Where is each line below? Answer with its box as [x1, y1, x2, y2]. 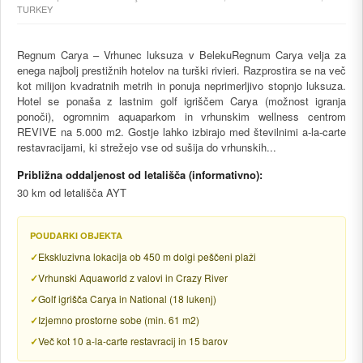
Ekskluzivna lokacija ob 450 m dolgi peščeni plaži [38, 250, 256, 263]
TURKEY [17, 2, 53, 15]
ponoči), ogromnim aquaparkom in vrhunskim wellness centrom [17, 109, 346, 124]
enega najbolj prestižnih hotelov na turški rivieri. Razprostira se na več [17, 62, 346, 78]
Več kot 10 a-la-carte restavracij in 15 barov [38, 334, 228, 348]
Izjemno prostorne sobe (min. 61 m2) [38, 313, 199, 327]
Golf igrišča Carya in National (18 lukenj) [38, 292, 216, 305]
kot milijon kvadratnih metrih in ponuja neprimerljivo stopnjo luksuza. [17, 78, 346, 93]
